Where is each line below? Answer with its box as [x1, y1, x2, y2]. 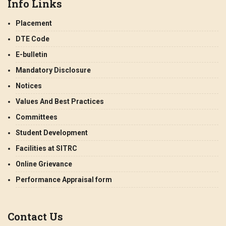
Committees [16, 113, 58, 121]
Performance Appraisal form [16, 176, 112, 184]
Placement [16, 19, 52, 27]
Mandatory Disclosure [16, 66, 91, 74]
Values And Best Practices [16, 97, 104, 105]
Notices [16, 82, 42, 90]
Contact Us [8, 210, 63, 223]
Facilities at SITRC [16, 144, 77, 152]
